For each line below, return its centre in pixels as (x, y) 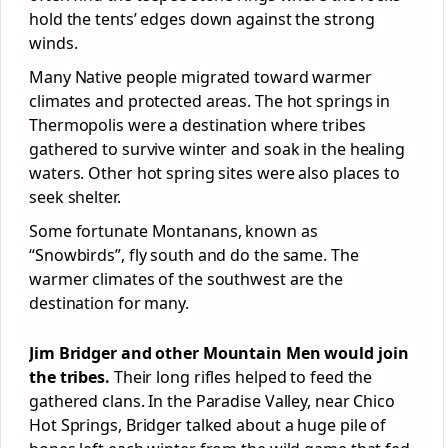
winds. (55, 43)
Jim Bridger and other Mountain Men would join (219, 353)
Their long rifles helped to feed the (241, 377)
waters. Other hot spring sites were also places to (214, 173)
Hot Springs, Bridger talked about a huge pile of (208, 425)
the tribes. (69, 377)
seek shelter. (75, 197)
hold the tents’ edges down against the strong (202, 19)
